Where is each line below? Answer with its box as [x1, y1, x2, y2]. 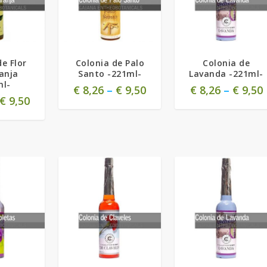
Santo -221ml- [78, 67, 142, 79]
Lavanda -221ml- [189, 67, 263, 79]
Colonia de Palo [75, 57, 145, 69]
